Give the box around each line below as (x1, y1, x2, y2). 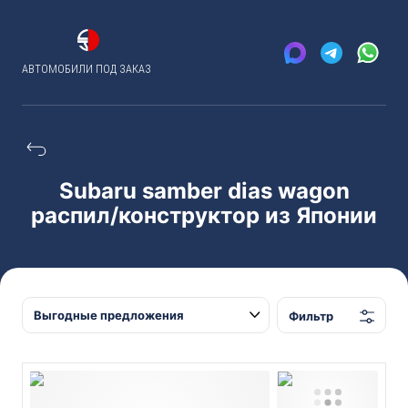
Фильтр (289, 308, 333, 323)
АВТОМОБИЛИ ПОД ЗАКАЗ (22, 62, 151, 76)
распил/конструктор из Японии (31, 202, 377, 229)
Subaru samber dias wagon (58, 178, 350, 204)
